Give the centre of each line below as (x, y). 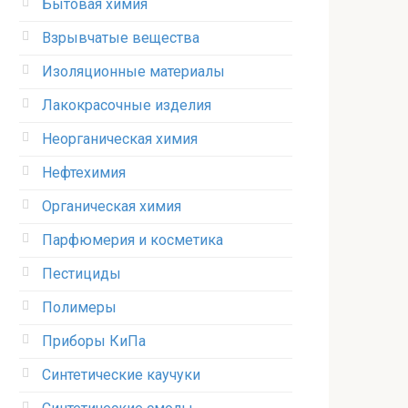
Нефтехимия (84, 173)
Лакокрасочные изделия (127, 105)
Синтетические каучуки (121, 375)
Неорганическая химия (120, 139)
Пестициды (82, 274)
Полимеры (79, 307)
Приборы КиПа (94, 341)
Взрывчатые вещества (121, 38)
